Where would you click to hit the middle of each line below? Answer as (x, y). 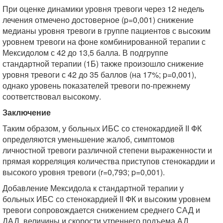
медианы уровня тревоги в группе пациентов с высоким (107, 31)
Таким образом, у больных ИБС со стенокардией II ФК (102, 128)
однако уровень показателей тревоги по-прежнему (96, 85)
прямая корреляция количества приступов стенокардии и (109, 161)
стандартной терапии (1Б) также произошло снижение (103, 63)
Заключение (27, 112)
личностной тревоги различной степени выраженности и (107, 150)
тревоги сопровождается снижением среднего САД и (101, 210)
